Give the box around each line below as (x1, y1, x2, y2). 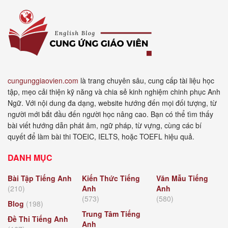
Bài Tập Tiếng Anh (8, 173, 72, 183)
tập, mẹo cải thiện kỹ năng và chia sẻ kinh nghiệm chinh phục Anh (8, 86, 220, 97)
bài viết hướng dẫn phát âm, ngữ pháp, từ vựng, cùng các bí (8, 120, 202, 130)
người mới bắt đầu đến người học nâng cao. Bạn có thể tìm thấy (8, 108, 213, 119)
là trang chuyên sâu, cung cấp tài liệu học (78, 75, 214, 85)
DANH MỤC (8, 151, 52, 163)
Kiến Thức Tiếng (82, 173, 140, 183)
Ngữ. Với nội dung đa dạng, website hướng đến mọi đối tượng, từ (8, 97, 217, 108)
